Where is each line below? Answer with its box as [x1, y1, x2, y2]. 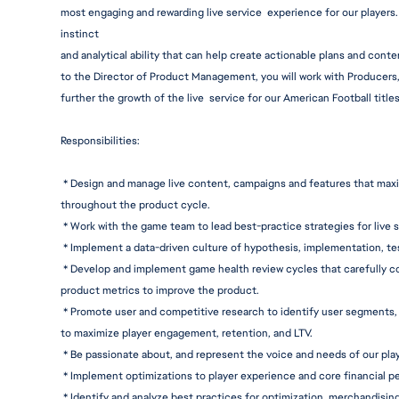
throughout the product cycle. [61, 198, 210, 212]
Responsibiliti [61, 134, 126, 148]
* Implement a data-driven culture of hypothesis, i [63, 240, 306, 255]
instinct [61, 27, 99, 41]
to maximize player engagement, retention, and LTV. [61, 326, 313, 340]
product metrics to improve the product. [61, 283, 259, 297]
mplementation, [306, 240, 384, 255]
